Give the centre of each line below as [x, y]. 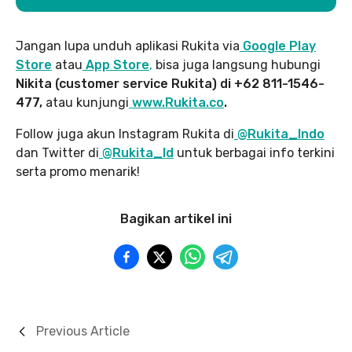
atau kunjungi [86, 103]
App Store [117, 65]
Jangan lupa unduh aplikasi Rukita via [128, 46]
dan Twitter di [57, 153]
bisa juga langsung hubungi [236, 65]
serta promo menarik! [78, 172]
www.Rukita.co [178, 103]
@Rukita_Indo [281, 134]
